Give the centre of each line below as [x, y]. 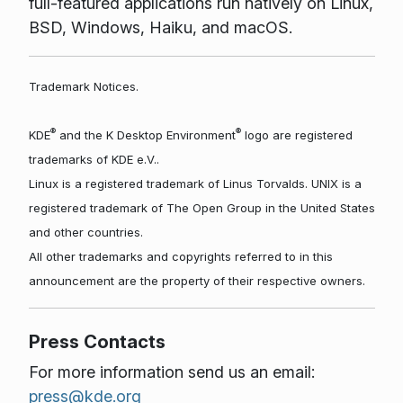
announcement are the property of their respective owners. [197, 281]
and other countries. [85, 233]
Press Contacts [97, 341]
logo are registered [296, 135]
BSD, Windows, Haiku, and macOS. [160, 28]
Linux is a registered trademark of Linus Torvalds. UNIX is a [195, 184]
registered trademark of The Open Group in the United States [201, 208]
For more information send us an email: [171, 372]
